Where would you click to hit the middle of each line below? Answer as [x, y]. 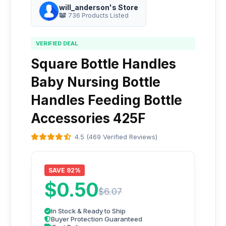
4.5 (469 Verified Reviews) [116, 137]
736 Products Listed [98, 15]
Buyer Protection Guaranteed [97, 219]
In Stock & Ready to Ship [88, 211]
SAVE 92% [65, 170]
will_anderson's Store [99, 7]
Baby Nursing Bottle [96, 82]
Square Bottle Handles [103, 64]
